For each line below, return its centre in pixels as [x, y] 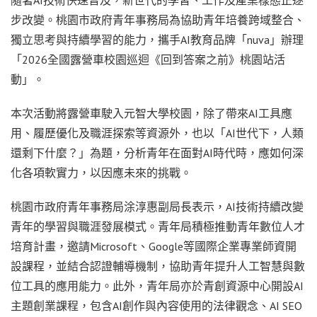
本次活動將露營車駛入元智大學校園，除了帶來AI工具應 [151, 113]
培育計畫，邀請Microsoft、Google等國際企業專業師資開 [154, 246]
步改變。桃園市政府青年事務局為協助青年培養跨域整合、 [158, 19]
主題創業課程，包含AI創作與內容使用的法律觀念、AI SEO [156, 305]
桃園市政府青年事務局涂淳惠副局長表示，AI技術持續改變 [157, 206]
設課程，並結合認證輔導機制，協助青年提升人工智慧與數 [158, 266]
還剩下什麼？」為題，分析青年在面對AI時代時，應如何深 [157, 152]
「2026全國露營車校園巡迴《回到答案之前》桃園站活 [148, 59]
